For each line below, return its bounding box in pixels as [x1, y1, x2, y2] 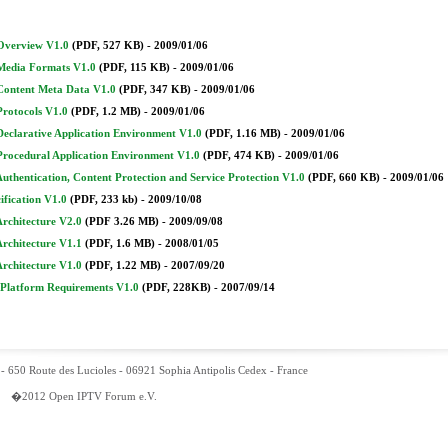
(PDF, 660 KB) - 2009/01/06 [305, 171, 444, 184]
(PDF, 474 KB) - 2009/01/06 [200, 149, 339, 162]
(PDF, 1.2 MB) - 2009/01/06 [68, 105, 205, 118]
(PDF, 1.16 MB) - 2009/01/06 [202, 127, 345, 140]
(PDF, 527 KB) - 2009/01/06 [69, 39, 208, 52]
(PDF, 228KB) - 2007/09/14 [139, 281, 275, 294]
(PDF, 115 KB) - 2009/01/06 [96, 61, 234, 74]
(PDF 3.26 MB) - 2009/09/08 [82, 215, 223, 228]
